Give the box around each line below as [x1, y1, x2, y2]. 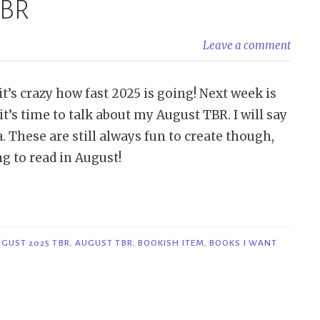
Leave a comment [202, 39, 291, 53]
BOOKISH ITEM [137, 238, 204, 249]
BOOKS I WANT [209, 238, 277, 249]
